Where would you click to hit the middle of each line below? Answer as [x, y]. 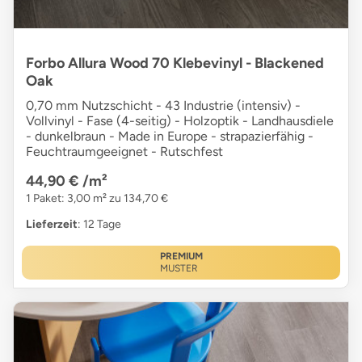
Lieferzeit [52, 224]
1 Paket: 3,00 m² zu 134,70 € [97, 198]
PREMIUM [181, 256]
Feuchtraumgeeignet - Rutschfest [124, 152]
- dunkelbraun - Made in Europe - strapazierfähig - [170, 136]
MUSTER [179, 268]
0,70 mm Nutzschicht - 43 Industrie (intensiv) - [163, 105]
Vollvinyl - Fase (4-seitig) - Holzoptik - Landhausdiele [180, 121]
